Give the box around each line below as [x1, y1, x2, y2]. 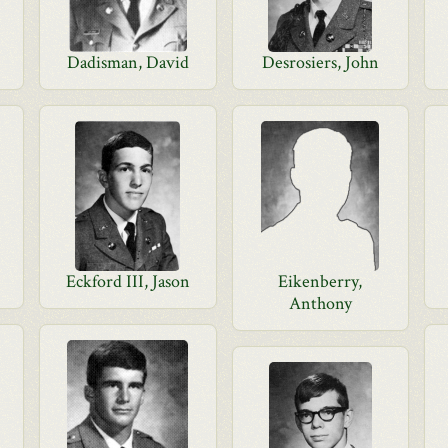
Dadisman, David [66, 51, 189, 74]
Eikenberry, [278, 270, 363, 293]
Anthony [288, 292, 352, 315]
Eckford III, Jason [65, 270, 190, 293]
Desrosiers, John [261, 51, 379, 74]
